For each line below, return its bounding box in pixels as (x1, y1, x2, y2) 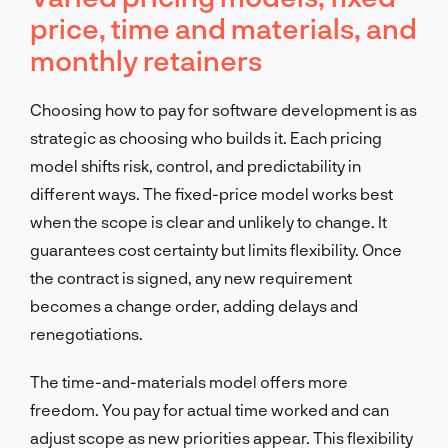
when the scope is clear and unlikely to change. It (30, 211, 387, 231)
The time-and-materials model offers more (30, 371, 348, 391)
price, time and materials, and (30, 10, 417, 45)
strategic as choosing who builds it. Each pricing (30, 127, 382, 147)
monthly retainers (30, 42, 262, 77)
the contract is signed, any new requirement (30, 267, 352, 287)
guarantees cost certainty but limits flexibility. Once (30, 239, 402, 259)
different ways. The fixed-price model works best (30, 183, 393, 203)
